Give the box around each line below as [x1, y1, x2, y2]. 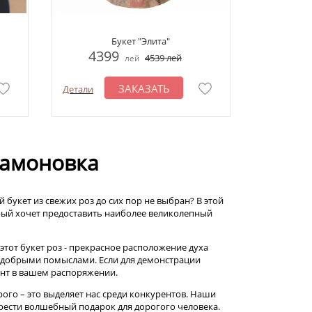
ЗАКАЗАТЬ [118, 81, 170, 95]
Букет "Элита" [111, 35, 170, 47]
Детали [63, 83, 93, 95]
